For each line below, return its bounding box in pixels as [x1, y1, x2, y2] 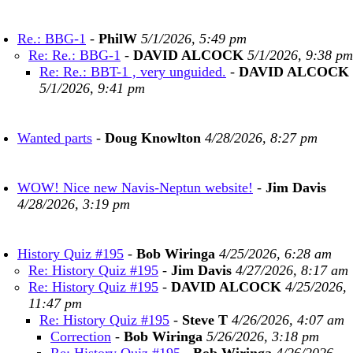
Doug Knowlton [105, 130, 201, 146]
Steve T [182, 312, 228, 328]
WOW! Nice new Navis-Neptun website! [17, 180, 253, 195]
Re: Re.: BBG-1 [28, 47, 121, 63]
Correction [50, 329, 111, 344]
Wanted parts [17, 130, 92, 146]
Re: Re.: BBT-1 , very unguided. [39, 64, 226, 80]
